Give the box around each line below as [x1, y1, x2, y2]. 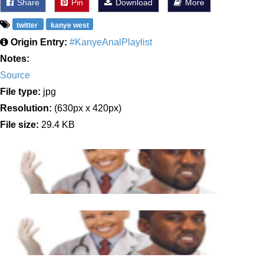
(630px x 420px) [52, 103, 121, 113]
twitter [16, 21, 40, 29]
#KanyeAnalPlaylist [70, 37, 152, 47]
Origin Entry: [11, 37, 67, 47]
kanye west [50, 21, 89, 29]
